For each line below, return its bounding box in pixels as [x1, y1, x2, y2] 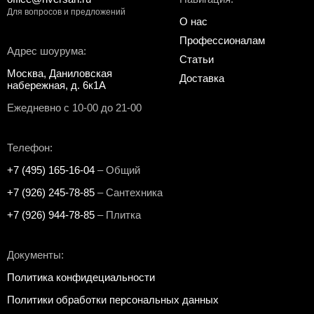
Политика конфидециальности [7, 271, 155, 283]
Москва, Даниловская [7, 67, 112, 79]
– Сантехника [95, 186, 163, 198]
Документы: [7, 249, 64, 261]
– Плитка [95, 209, 141, 221]
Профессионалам [179, 34, 265, 46]
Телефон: [7, 142, 53, 153]
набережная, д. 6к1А [7, 79, 106, 91]
